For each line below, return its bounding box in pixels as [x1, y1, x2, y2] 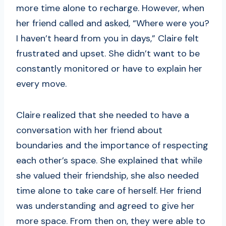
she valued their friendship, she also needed [16, 169, 199, 182]
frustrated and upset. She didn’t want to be [16, 47, 200, 60]
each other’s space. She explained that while [16, 154, 202, 167]
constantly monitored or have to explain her [16, 63, 202, 75]
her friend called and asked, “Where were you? [16, 17, 209, 30]
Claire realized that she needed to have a [16, 109, 189, 122]
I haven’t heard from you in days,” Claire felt [16, 32, 199, 45]
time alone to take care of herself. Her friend [16, 185, 201, 197]
